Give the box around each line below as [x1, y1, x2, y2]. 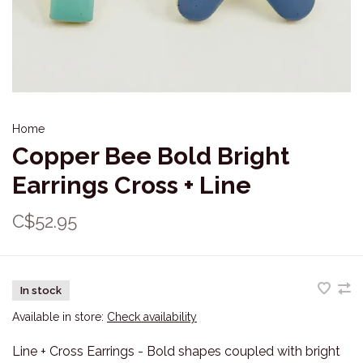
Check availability [107, 310, 197, 323]
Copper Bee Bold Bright [12, 142, 289, 170]
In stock [20, 284, 62, 297]
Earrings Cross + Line [12, 171, 251, 199]
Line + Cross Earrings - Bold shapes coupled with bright [12, 344, 340, 359]
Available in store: [12, 310, 107, 323]
